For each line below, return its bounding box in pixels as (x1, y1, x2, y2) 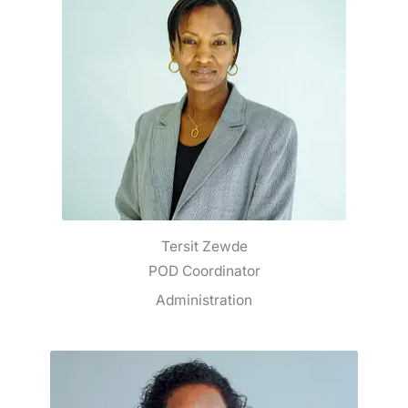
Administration (156, 291, 252, 310)
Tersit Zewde (160, 238, 248, 256)
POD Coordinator (148, 262, 260, 280)
